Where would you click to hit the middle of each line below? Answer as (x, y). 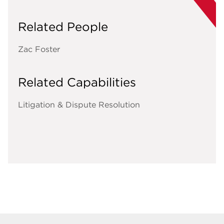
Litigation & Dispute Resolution (79, 105)
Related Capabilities (77, 82)
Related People (63, 27)
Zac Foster (39, 49)
